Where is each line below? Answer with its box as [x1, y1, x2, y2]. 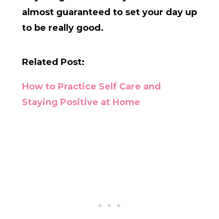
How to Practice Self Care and [22, 81, 161, 92]
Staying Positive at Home [22, 97, 140, 108]
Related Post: [22, 57, 85, 68]
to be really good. [22, 22, 104, 34]
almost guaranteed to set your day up [22, 7, 197, 18]
